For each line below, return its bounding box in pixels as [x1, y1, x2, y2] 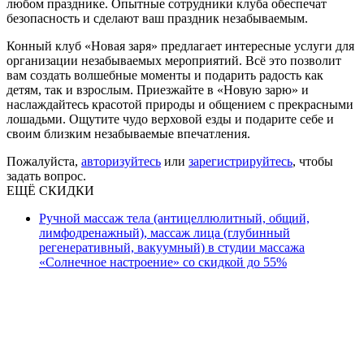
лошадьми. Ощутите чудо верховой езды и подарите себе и [6, 111, 334, 126]
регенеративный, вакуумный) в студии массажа [39, 240, 305, 254]
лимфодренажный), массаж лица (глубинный [39, 225, 290, 240]
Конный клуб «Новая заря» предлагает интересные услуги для [6, 38, 354, 53]
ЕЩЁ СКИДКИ [6, 183, 94, 197]
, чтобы [292, 154, 333, 168]
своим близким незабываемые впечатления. [6, 126, 250, 141]
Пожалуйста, [6, 154, 81, 168]
